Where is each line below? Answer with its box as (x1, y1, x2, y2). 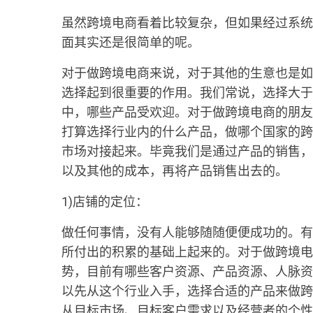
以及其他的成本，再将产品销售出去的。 (61, 163, 288, 178)
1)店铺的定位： (61, 194, 148, 209)
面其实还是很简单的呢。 (61, 35, 200, 50)
